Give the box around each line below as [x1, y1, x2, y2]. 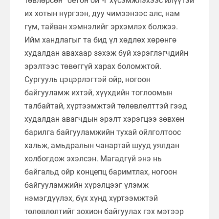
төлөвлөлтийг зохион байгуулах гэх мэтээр [24, 206, 184, 216]
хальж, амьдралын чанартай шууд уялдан [24, 140, 179, 150]
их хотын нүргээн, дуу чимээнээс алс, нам [24, 8, 180, 18]
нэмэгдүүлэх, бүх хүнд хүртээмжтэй [24, 193, 158, 203]
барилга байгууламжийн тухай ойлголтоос [24, 127, 181, 137]
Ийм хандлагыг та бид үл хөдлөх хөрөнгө [24, 35, 176, 44]
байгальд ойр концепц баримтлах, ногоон [24, 167, 177, 176]
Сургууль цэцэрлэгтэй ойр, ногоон [24, 74, 151, 84]
